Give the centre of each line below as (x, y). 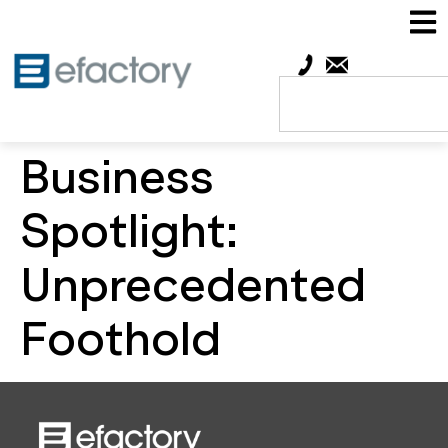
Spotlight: (129, 231)
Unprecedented (193, 285)
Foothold (120, 339)
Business (117, 177)
